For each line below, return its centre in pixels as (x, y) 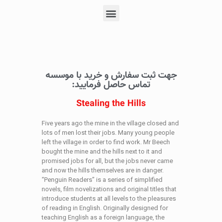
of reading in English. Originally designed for (105, 208)
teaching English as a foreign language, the (103, 217)
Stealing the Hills (111, 104)
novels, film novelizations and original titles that (109, 189)
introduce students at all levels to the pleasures (109, 198)
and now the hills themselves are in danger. (103, 170)
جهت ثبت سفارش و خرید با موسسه (111, 76)
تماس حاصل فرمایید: (111, 85)
